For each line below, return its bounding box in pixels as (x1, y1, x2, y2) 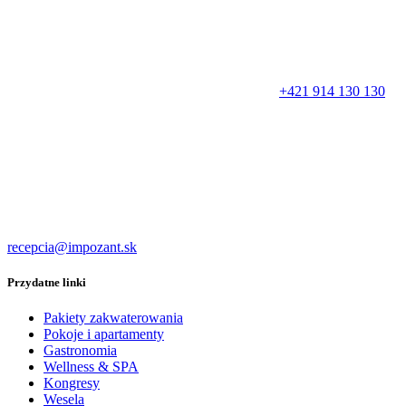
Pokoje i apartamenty (43, 326, 164, 343)
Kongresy (43, 375, 100, 391)
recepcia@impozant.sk (7, 239, 137, 256)
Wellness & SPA (43, 359, 139, 375)
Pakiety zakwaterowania (43, 310, 183, 326)
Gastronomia (43, 343, 117, 359)
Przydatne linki (7, 275, 86, 290)
